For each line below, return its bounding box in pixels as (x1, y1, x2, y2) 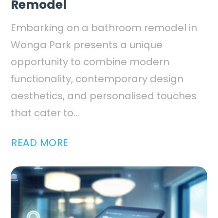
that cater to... (11, 106, 79, 120)
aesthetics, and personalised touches (11, 89, 197, 103)
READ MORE (11, 135, 69, 149)
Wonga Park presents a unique (11, 38, 163, 52)
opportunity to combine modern (11, 55, 169, 69)
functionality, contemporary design (11, 72, 183, 86)
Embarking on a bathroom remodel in (11, 21, 197, 35)
